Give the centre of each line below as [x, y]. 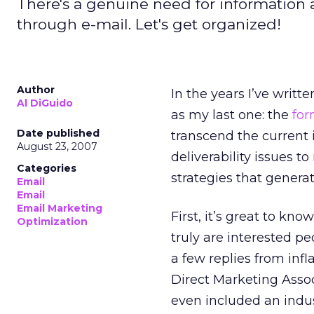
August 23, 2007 [57, 146]
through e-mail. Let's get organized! [149, 24]
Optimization [52, 221]
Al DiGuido [45, 103]
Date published [58, 133]
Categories [47, 168]
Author [36, 90]
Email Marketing [60, 208]
